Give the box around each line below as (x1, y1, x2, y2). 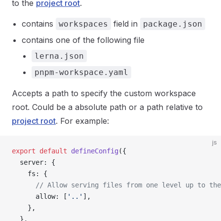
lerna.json (35, 51, 84, 61)
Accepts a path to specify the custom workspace (12, 88, 196, 98)
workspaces (59, 19, 108, 29)
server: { (12, 158, 55, 166)
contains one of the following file (22, 35, 145, 45)
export (12, 147, 36, 155)
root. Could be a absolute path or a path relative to (12, 102, 203, 112)
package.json (143, 19, 202, 29)
